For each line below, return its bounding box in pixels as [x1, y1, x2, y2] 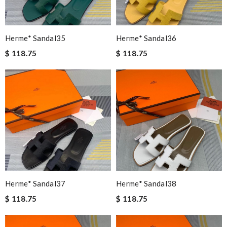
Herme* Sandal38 [116, 179, 177, 188]
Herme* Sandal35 [5, 33, 66, 43]
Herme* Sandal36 [116, 33, 177, 43]
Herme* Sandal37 [5, 179, 66, 188]
